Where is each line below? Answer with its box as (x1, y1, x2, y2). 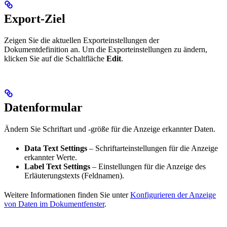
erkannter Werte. (24, 153, 77, 162)
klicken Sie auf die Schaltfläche (4, 54, 106, 63)
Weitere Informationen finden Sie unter (4, 190, 130, 199)
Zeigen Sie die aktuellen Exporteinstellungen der (4, 35, 159, 45)
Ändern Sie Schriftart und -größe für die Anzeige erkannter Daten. (4, 124, 215, 133)
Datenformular (4, 100, 83, 114)
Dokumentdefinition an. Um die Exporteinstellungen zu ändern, (4, 45, 207, 54)
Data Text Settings (24, 143, 87, 153)
